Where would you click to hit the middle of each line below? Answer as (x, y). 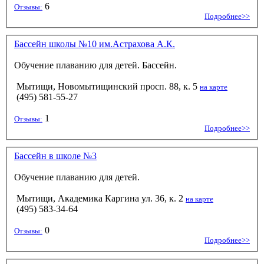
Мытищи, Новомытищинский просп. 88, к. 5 (107, 87)
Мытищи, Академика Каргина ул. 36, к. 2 (100, 199)
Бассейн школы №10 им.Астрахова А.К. (95, 44)
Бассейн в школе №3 (55, 156)
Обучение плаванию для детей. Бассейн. (95, 65)
